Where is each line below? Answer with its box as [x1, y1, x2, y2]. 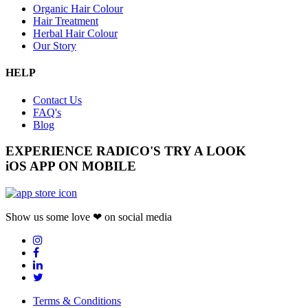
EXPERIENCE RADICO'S [5, 144, 164, 159]
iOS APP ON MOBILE [5, 159, 136, 174]
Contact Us [33, 93, 82, 106]
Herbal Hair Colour [33, 27, 118, 40]
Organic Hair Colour [33, 3, 123, 15]
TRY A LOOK [164, 144, 246, 159]
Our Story [33, 40, 76, 52]
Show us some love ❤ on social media [5, 211, 172, 223]
